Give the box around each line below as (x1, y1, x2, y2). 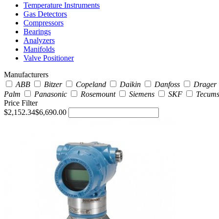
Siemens (129, 89, 154, 98)
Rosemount (81, 89, 115, 98)
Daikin (120, 80, 141, 88)
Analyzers (23, 36, 55, 44)
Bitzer (44, 80, 62, 88)
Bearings (23, 27, 51, 36)
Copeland (76, 80, 106, 88)
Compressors (23, 18, 64, 27)
